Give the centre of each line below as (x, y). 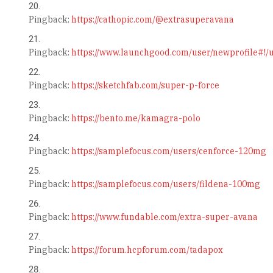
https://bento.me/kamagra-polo (136, 119)
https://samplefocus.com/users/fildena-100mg (165, 184)
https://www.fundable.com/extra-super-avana (164, 217)
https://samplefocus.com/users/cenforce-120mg (168, 151)
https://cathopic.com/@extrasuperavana (152, 20)
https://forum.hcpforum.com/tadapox (147, 250)
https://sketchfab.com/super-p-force (145, 86)
